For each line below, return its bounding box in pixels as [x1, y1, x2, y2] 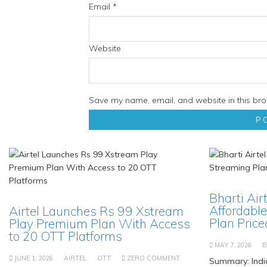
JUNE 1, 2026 [14, 253, 53, 262]
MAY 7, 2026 [215, 240, 252, 249]
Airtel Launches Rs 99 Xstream [9, 203, 184, 219]
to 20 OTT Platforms [9, 228, 122, 244]
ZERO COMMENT [127, 253, 180, 262]
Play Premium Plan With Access [9, 215, 190, 231]
